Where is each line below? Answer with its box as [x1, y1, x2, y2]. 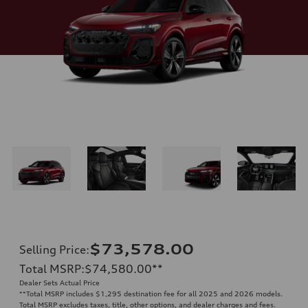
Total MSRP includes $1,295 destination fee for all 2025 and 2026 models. [26, 289, 283, 298]
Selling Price [19, 242, 86, 256]
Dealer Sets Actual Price [19, 278, 100, 287]
